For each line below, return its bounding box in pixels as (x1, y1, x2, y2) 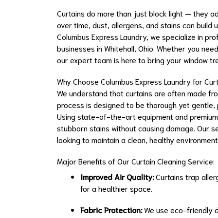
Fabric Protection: (80, 204, 142, 215)
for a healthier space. (80, 183, 152, 194)
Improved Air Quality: (80, 171, 154, 182)
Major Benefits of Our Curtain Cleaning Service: (57, 156, 215, 166)
